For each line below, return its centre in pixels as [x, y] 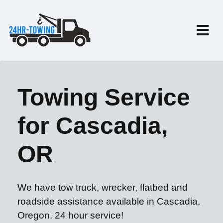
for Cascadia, [93, 126]
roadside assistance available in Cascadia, [109, 201]
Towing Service [104, 97]
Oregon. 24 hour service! [70, 215]
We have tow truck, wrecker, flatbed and [103, 187]
